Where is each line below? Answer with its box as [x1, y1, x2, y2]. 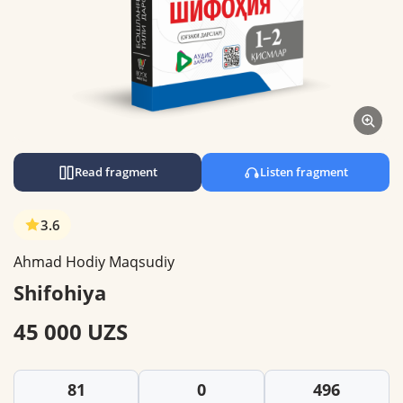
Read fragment [74, 164, 157, 180]
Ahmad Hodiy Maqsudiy [13, 252, 175, 272]
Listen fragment [259, 164, 348, 180]
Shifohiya [13, 279, 106, 306]
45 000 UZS [13, 317, 128, 346]
